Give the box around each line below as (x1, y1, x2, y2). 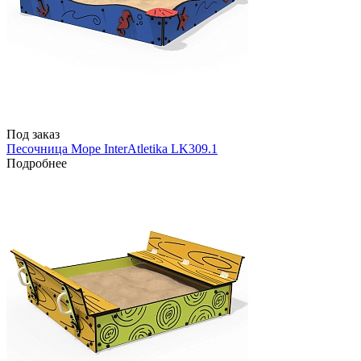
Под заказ (6, 127, 60, 142)
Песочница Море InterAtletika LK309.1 (6, 142, 218, 156)
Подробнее (6, 156, 67, 171)
